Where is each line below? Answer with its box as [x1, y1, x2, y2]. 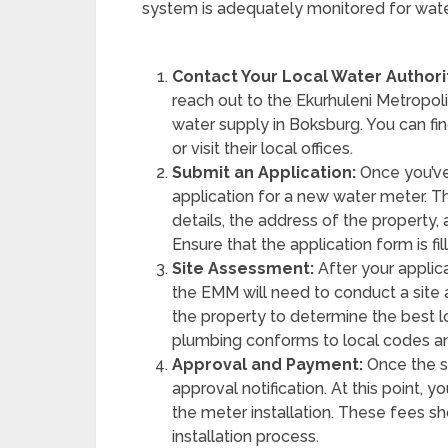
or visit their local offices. [172, 139, 354, 158]
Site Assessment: [172, 259, 315, 278]
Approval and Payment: [172, 355, 364, 374]
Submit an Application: [172, 163, 357, 182]
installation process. [172, 427, 320, 446]
